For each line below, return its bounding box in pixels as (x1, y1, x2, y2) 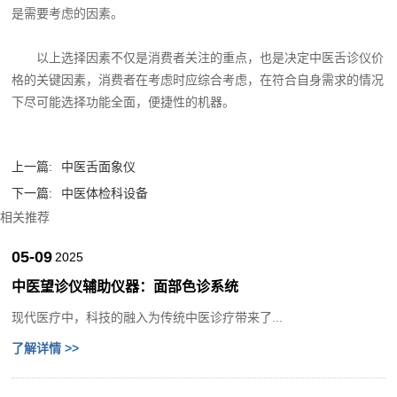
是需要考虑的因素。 (12, 5, 124, 20)
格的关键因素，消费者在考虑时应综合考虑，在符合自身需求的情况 (12, 72, 385, 87)
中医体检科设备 (61, 185, 149, 200)
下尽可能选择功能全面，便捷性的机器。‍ (12, 94, 236, 109)
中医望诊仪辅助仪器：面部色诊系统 (12, 278, 239, 294)
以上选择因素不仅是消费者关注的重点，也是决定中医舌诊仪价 (36, 50, 385, 65)
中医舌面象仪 (61, 159, 136, 174)
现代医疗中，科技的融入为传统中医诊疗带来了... (12, 309, 284, 324)
